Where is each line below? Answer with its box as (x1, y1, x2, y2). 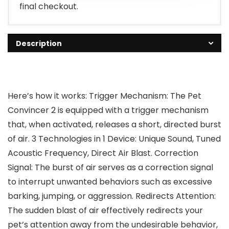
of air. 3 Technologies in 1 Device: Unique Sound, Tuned (8, 133, 221, 145)
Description (16, 38, 62, 49)
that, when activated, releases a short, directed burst (8, 119, 221, 131)
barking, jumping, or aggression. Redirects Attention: (8, 190, 216, 202)
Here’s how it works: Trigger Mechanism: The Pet (8, 90, 201, 102)
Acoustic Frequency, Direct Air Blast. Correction (8, 147, 198, 159)
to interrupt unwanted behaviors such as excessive (8, 176, 212, 188)
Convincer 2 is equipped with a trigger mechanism (8, 104, 209, 117)
